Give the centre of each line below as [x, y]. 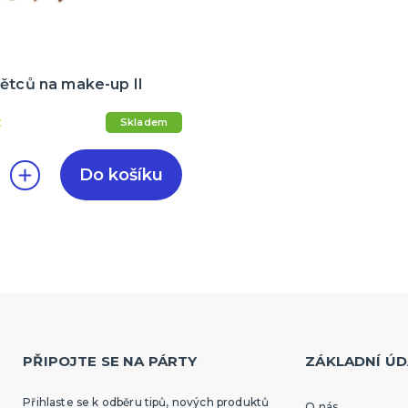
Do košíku [121, 175]
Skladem [143, 122]
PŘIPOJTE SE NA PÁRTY [110, 361]
